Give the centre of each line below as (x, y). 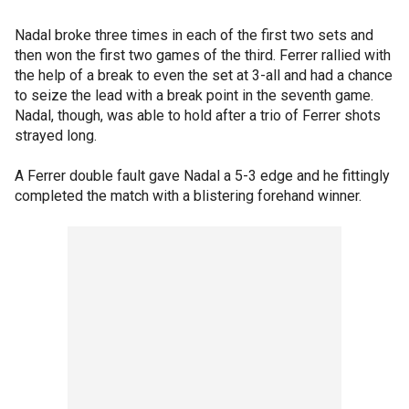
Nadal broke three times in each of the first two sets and (194, 35)
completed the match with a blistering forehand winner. (188, 196)
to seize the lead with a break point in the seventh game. (194, 95)
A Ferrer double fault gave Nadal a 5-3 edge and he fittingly (202, 176)
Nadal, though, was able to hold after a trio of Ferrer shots (198, 115)
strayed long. (56, 136)
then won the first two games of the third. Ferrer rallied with (203, 55)
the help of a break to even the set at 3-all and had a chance (204, 75)
